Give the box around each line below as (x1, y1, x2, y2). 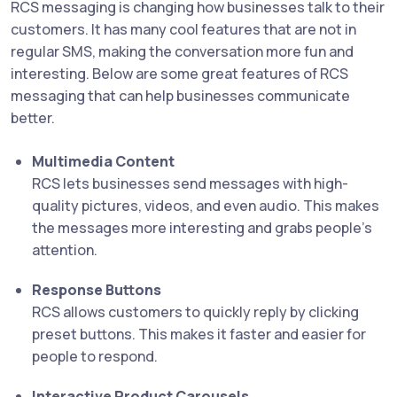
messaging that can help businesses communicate (11, 86, 350, 106)
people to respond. (32, 346, 158, 367)
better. (11, 108, 55, 128)
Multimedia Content (32, 152, 175, 172)
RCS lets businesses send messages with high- (32, 174, 348, 194)
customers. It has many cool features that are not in (11, 19, 356, 40)
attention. (32, 240, 97, 261)
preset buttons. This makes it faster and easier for (32, 324, 366, 345)
